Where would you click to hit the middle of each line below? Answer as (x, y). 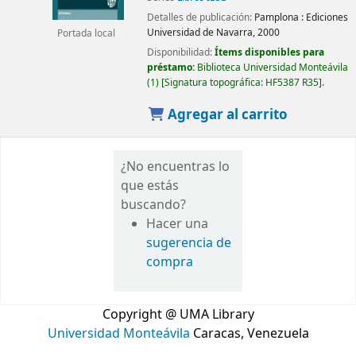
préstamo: (172, 67)
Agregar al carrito (226, 114)
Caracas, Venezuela (249, 334)
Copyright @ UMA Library (178, 315)
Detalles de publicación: (200, 17)
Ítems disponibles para (269, 52)
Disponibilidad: (180, 52)
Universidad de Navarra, (201, 32)
